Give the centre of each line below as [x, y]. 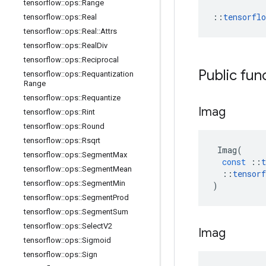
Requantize [101, 98]
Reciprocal [100, 60]
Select [93, 226]
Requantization [108, 74]
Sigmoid [96, 240]
